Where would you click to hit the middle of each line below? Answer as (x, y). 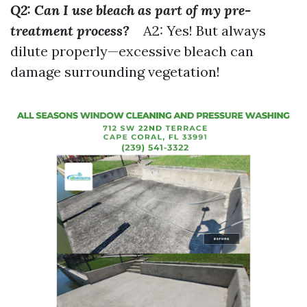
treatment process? (70, 30)
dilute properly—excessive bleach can (132, 51)
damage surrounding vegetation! (115, 72)
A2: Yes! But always (198, 30)
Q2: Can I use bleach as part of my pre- (131, 10)
